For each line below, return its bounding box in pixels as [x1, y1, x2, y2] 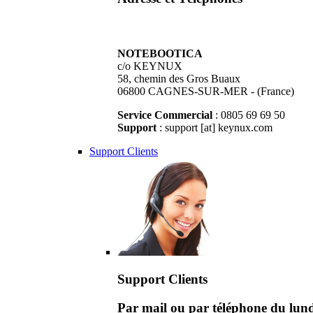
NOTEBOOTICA [117, 48, 203, 60]
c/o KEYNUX [117, 60, 182, 73]
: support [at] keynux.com [156, 122, 272, 134]
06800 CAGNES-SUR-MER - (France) [117, 85, 294, 98]
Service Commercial [117, 109, 212, 122]
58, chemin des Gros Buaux [117, 73, 240, 85]
